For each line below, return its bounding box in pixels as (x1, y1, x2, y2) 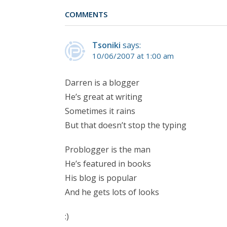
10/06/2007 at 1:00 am (92, 50, 174, 61)
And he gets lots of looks (65, 186, 159, 198)
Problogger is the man (65, 143, 150, 155)
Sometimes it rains (65, 105, 135, 117)
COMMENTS (65, 9, 107, 20)
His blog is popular (65, 172, 137, 183)
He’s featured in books (65, 158, 151, 169)
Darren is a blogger (65, 77, 139, 88)
